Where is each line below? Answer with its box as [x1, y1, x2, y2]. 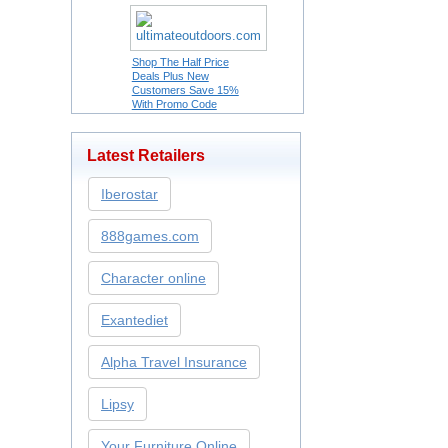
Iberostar [101, 186, 158, 202]
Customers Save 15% [131, 84, 239, 96]
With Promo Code [131, 98, 217, 110]
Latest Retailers [87, 147, 205, 164]
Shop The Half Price [131, 56, 229, 68]
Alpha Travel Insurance [101, 354, 247, 370]
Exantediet [101, 312, 168, 328]
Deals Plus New [131, 70, 209, 82]
